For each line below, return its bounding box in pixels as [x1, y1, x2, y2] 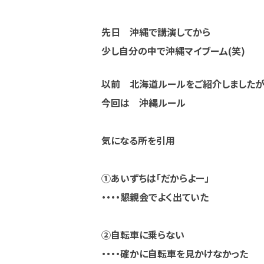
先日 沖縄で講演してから [101, 25, 210, 39]
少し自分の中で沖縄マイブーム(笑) [101, 44, 245, 58]
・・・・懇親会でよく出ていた [101, 190, 209, 204]
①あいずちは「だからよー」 [101, 171, 209, 185]
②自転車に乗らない [101, 227, 184, 242]
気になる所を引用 [101, 133, 175, 147]
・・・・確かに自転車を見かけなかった [101, 246, 248, 260]
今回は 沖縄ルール [101, 95, 195, 110]
